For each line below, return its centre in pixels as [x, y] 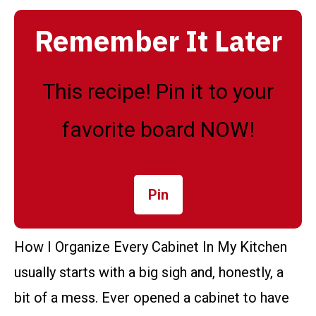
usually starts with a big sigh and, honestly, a [149, 272]
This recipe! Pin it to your [158, 91]
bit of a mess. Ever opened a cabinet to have [152, 297]
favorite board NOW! [158, 129]
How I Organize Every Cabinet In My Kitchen [151, 247]
